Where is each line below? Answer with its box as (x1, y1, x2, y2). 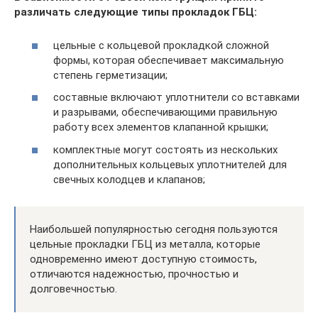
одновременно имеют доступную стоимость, (30, 252, 257, 265)
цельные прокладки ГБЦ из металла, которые (30, 237, 261, 251)
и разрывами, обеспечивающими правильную (53, 106, 278, 119)
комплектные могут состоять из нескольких (53, 143, 278, 156)
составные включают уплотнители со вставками (53, 91, 300, 104)
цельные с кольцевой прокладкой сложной (53, 38, 269, 52)
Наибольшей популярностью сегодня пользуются (30, 222, 278, 236)
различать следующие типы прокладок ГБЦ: (14, 6, 257, 18)
